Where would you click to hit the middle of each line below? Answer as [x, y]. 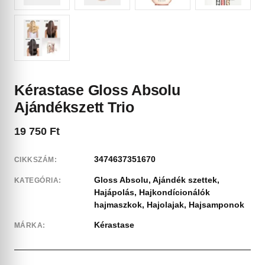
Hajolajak [165, 204]
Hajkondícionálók [174, 192]
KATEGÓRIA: [38, 180]
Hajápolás [114, 192]
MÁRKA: [30, 225]
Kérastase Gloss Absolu [97, 90]
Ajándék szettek [185, 180]
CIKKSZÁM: [36, 159]
